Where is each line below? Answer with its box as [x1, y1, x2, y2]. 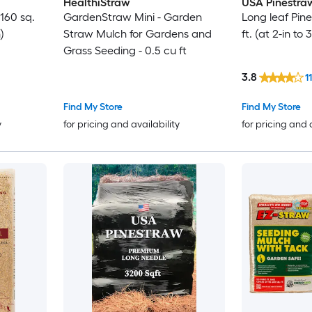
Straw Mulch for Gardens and [63, 26, 212, 40]
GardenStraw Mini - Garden [63, 10, 202, 24]
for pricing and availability [63, 118, 180, 131]
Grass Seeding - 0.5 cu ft [63, 43, 187, 57]
